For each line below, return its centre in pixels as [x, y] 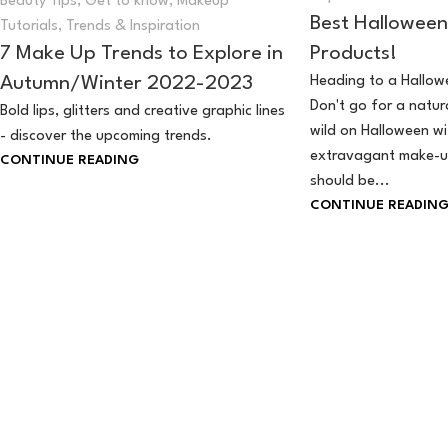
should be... [349, 181]
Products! [353, 53]
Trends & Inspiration [133, 27]
